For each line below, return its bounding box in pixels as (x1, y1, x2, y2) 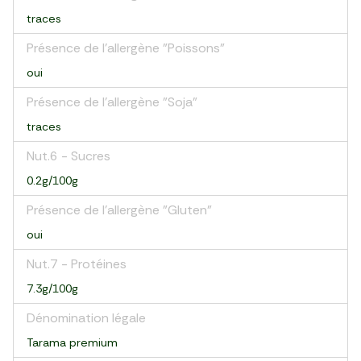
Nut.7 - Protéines (27, 255, 127, 272)
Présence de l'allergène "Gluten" (27, 201, 212, 218)
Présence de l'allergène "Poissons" (27, 39, 225, 56)
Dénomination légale (27, 309, 146, 326)
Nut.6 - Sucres (27, 147, 110, 164)
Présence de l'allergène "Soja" (27, 93, 197, 110)
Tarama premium (27, 335, 118, 350)
